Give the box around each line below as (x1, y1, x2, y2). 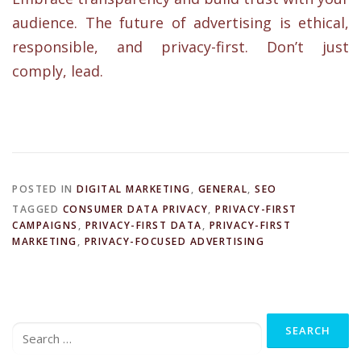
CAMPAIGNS (12, 218, 78, 233)
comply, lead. (12, 61, 103, 81)
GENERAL (197, 182, 247, 197)
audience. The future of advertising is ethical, (12, 13, 349, 32)
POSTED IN (12, 182, 77, 197)
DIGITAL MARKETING (77, 182, 191, 197)
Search (11, 306, 44, 321)
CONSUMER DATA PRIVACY (62, 202, 208, 217)
